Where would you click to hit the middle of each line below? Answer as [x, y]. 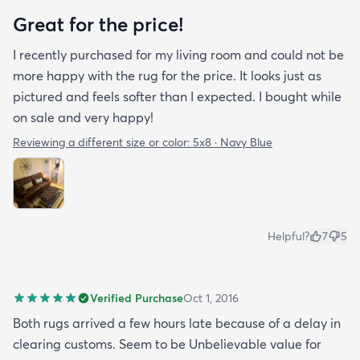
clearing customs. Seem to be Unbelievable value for [167, 344]
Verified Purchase [137, 298]
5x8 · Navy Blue [233, 142]
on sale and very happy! [83, 117]
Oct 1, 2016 [211, 298]
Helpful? [288, 236]
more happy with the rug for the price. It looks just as [167, 75]
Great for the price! [98, 24]
